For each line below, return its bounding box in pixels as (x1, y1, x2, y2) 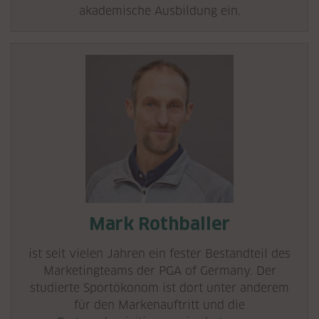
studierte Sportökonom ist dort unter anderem (30, 281, 289, 295)
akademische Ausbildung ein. (78, 4, 241, 18)
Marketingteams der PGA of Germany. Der (43, 264, 276, 278)
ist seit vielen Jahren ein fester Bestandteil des (28, 247, 291, 261)
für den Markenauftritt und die (74, 298, 245, 312)
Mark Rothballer (89, 214, 230, 234)
